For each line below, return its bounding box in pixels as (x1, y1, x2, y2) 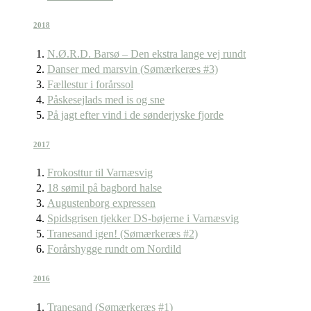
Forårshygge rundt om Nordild (47, 243, 181, 255)
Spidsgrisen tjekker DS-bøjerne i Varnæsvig (47, 212, 239, 225)
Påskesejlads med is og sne (47, 93, 165, 106)
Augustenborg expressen (47, 197, 155, 210)
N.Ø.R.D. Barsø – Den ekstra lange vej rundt (47, 47, 246, 60)
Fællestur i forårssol (47, 78, 133, 90)
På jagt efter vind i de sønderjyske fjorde (47, 108, 224, 121)
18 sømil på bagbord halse (47, 182, 162, 194)
